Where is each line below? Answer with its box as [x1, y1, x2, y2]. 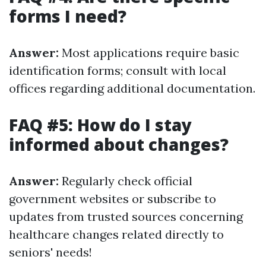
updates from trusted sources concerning [9, 209, 243, 224]
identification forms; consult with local [9, 63, 226, 78]
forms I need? [9, 5, 126, 27]
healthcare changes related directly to [9, 227, 224, 242]
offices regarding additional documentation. [9, 81, 255, 96]
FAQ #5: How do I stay [9, 113, 192, 136]
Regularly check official [59, 173, 192, 188]
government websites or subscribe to [9, 191, 216, 206]
